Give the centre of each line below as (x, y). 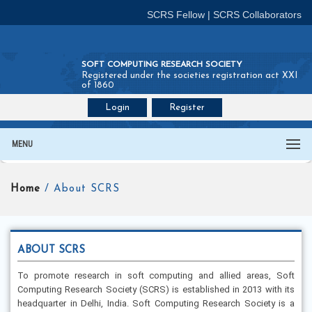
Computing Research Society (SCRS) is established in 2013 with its (156, 289)
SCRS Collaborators (257, 15)
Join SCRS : (83, 146)
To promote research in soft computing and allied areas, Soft (156, 275)
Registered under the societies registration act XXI (189, 76)
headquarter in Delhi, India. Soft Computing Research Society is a (156, 303)
